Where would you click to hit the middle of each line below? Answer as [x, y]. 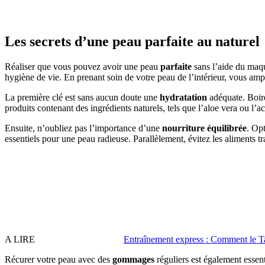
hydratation [183, 97]
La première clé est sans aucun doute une [82, 97]
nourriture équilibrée [204, 128]
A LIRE [20, 239]
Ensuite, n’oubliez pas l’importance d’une [83, 128]
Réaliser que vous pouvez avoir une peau [83, 66]
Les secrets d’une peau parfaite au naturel [132, 41]
